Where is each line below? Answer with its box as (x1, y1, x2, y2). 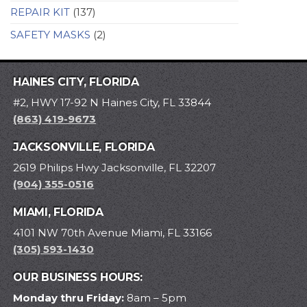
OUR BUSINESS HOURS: (13, 271, 143, 284)
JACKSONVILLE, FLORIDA (13, 140, 155, 154)
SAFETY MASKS (10, 28, 90, 42)
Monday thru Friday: (13, 291, 125, 305)
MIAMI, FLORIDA (13, 206, 103, 219)
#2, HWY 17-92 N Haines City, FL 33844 (13, 96, 212, 110)
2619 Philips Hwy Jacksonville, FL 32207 (13, 161, 217, 175)
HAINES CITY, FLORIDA (13, 75, 139, 89)
